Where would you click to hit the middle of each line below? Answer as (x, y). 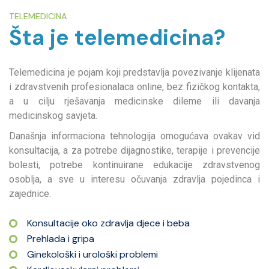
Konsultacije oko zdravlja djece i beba (108, 223)
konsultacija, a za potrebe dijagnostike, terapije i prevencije (134, 151)
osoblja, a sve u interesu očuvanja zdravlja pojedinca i (134, 180)
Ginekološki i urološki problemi (92, 255)
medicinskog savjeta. (53, 116)
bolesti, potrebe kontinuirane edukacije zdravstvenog (134, 165)
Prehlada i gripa (61, 239)
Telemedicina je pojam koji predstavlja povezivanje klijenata (134, 73)
